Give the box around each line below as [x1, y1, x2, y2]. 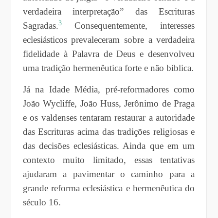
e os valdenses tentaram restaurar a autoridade [22, 112, 195, 123]
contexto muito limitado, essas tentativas [22, 154, 195, 165]
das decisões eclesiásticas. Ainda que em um [22, 140, 195, 151]
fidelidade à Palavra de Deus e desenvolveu [22, 48, 195, 59]
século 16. [22, 197, 61, 207]
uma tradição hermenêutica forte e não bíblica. [22, 62, 194, 73]
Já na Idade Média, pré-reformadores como [22, 84, 195, 94]
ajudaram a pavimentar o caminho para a [22, 168, 195, 179]
